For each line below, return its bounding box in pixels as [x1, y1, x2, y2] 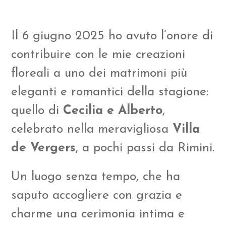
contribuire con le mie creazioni [11, 48, 186, 61]
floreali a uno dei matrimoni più [11, 67, 188, 80]
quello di [11, 104, 64, 117]
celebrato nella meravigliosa [11, 123, 173, 136]
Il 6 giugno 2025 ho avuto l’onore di [11, 29, 213, 42]
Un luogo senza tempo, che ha [11, 170, 181, 183]
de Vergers [11, 141, 76, 154]
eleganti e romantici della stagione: [11, 85, 209, 98]
